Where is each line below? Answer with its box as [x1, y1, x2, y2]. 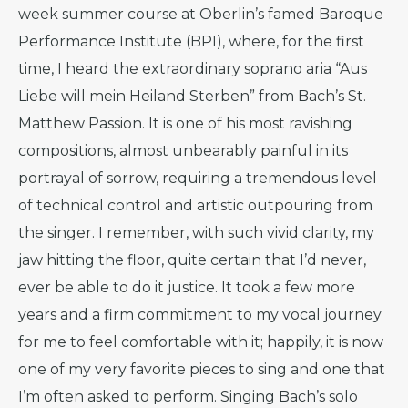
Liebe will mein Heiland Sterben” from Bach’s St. [18, 87, 366, 105]
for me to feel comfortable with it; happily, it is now [18, 333, 383, 351]
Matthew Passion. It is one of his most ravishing [18, 115, 352, 132]
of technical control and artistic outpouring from [18, 197, 372, 214]
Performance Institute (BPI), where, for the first [18, 33, 364, 50]
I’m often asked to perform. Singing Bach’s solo [18, 388, 358, 405]
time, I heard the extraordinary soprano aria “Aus [18, 60, 367, 77]
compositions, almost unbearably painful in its [18, 142, 348, 159]
